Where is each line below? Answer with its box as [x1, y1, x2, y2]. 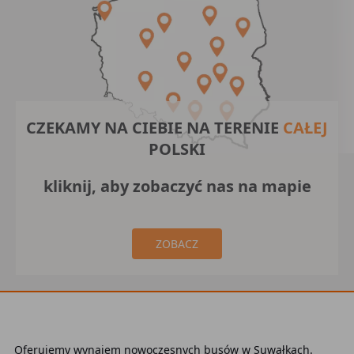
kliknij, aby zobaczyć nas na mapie [43, 175, 311, 197]
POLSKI [149, 138, 205, 160]
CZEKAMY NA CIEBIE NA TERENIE [26, 117, 283, 138]
